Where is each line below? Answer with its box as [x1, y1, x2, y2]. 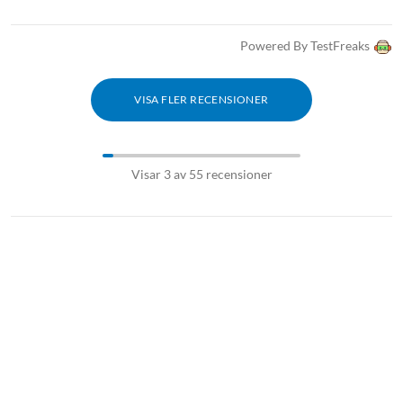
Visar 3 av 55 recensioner [130, 166, 273, 182]
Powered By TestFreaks [240, 37, 370, 53]
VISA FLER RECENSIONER [134, 92, 269, 106]
